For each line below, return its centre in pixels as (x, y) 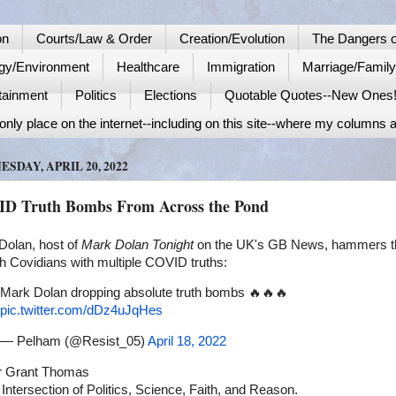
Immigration (241, 67)
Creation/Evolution (232, 39)
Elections (171, 95)
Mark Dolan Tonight (137, 244)
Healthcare (148, 67)
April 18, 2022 (187, 342)
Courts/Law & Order (94, 39)
